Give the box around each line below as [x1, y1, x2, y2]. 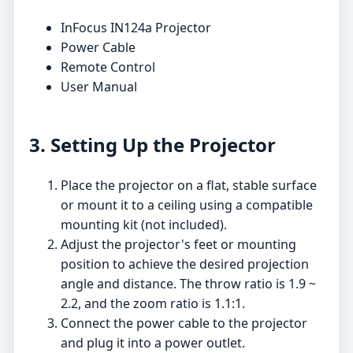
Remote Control [61, 58, 155, 76]
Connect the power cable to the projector [61, 314, 307, 333]
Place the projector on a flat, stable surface [61, 176, 317, 195]
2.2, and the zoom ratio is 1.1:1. [61, 295, 245, 313]
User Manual [61, 78, 137, 96]
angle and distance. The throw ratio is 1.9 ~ [61, 275, 316, 293]
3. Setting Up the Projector [29, 132, 276, 158]
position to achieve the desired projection [61, 255, 309, 273]
